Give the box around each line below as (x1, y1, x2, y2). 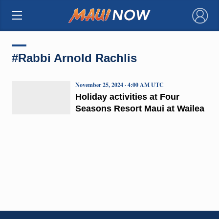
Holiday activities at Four (75, 91, 179, 102)
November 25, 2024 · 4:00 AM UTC (75, 80, 164, 89)
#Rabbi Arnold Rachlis (11, 51, 137, 65)
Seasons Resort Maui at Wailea (75, 103, 204, 113)
